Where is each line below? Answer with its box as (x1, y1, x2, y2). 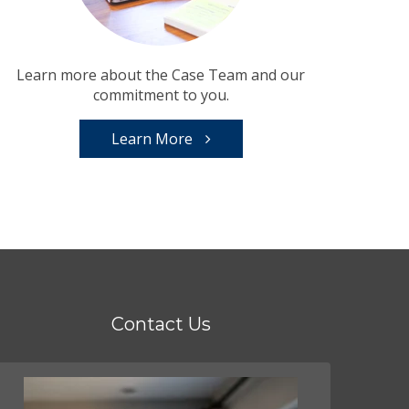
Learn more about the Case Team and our (16, 64, 305, 85)
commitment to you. (92, 84, 229, 105)
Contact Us (110, 312, 211, 335)
